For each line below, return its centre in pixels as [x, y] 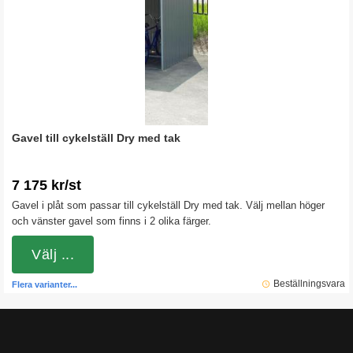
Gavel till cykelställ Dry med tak [96, 138]
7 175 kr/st [46, 185]
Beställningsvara [309, 284]
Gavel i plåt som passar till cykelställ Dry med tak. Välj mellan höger [168, 205]
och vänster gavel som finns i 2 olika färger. [111, 221]
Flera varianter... [45, 284]
